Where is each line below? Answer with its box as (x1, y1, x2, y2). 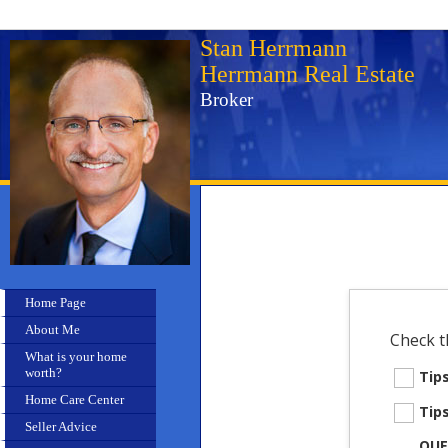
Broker (200, 89, 253, 110)
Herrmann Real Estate (200, 61, 415, 87)
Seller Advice (25, 419, 97, 434)
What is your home (25, 349, 127, 364)
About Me (25, 322, 80, 337)
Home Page (25, 295, 86, 310)
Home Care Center (25, 392, 124, 407)
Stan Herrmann (200, 35, 347, 61)
